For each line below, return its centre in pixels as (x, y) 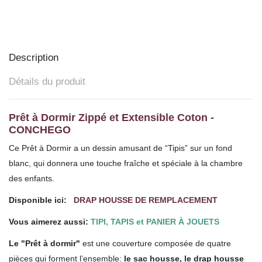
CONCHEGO (40, 130)
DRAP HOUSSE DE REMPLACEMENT (146, 200)
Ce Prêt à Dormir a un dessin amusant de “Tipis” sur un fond (120, 148)
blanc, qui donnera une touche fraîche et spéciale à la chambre (126, 163)
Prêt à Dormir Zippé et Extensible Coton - (111, 117)
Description (34, 57)
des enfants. (32, 178)
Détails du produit (47, 82)
